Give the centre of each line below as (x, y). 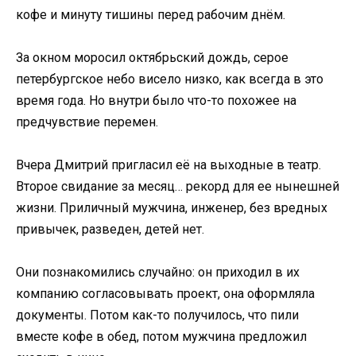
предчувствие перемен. (87, 122)
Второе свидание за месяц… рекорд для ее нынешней (178, 187)
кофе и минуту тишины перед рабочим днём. (151, 14)
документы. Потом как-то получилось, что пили (157, 315)
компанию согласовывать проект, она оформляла (165, 294)
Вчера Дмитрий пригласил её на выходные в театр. (168, 165)
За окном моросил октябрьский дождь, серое (152, 57)
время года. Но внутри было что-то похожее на (156, 100)
